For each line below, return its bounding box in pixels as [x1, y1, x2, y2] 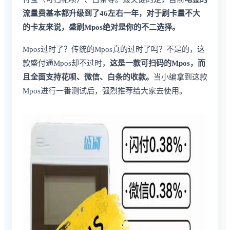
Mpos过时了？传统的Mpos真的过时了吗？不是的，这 [23, 45, 205, 53]
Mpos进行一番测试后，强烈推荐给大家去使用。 [23, 86, 187, 95]
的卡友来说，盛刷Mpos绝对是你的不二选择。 [23, 23, 180, 31]
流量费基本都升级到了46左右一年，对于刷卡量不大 [23, 9, 200, 17]
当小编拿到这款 [154, 72, 207, 81]
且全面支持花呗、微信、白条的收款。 [23, 72, 154, 81]
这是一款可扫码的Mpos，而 [110, 59, 205, 67]
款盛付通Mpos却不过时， [23, 59, 110, 67]
